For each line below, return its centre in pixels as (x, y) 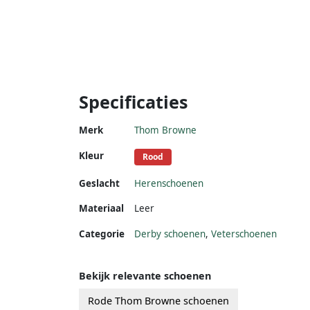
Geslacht (99, 183)
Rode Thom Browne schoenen (158, 300)
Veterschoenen (244, 234)
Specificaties (134, 101)
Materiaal (101, 208)
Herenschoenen (169, 183)
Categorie (102, 234)
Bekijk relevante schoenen (145, 275)
